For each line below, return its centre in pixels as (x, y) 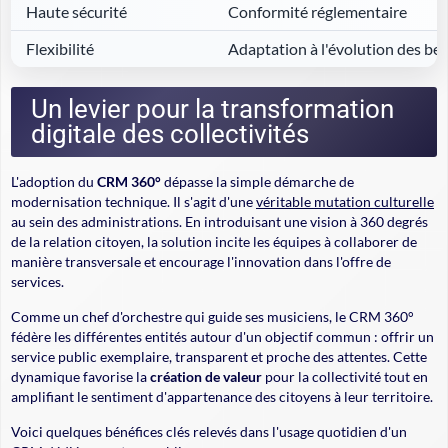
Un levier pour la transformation (212, 109)
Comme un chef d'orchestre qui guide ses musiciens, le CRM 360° (212, 317)
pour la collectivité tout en (345, 377)
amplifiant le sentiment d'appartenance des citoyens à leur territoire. (222, 397)
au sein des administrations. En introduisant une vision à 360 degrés (219, 222)
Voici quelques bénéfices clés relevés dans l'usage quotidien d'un (209, 432)
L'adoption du (54, 182)
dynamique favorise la (80, 377)
